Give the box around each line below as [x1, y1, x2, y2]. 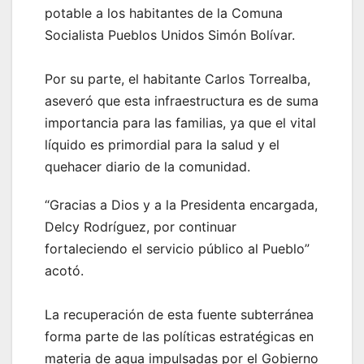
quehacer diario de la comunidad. [45, 158, 250, 175]
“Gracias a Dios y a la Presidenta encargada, [45, 196, 318, 213]
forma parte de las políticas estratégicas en [45, 327, 314, 344]
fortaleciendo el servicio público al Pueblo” [45, 240, 310, 257]
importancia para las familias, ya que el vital [45, 114, 316, 131]
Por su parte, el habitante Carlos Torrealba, [45, 70, 310, 87]
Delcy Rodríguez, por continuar [45, 218, 236, 235]
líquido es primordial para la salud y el [45, 136, 279, 153]
